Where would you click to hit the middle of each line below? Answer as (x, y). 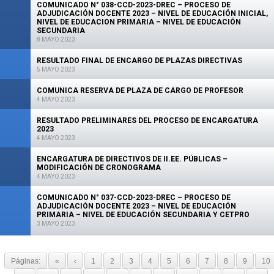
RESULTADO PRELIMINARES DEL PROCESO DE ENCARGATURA (147, 120)
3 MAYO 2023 (56, 224)
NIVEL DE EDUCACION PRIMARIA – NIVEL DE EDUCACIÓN (139, 22)
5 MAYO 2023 (56, 69)
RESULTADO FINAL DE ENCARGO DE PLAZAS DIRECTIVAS (139, 61)
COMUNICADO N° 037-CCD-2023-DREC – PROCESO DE (134, 198)
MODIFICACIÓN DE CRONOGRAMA (99, 168)
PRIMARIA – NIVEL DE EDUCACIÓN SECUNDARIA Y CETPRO (143, 215)
